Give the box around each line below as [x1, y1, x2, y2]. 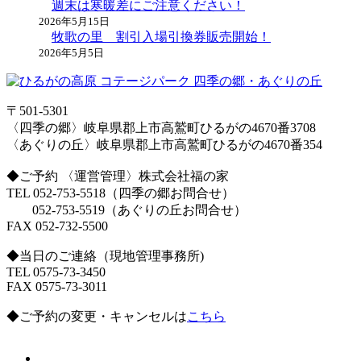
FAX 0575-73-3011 [6, 280, 107, 294]
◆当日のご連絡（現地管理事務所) [6, 249, 204, 263]
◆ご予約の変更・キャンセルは [6, 309, 187, 324]
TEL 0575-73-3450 [6, 265, 106, 280]
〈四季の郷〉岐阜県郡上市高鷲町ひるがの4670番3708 [6, 121, 316, 135]
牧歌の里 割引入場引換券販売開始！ [52, 30, 271, 44]
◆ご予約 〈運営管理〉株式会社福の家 [6, 169, 229, 184]
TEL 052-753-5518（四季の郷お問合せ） [6, 186, 234, 201]
